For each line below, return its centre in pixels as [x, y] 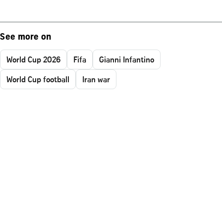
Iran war [96, 79]
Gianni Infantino [127, 59]
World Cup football [38, 79]
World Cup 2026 [33, 59]
